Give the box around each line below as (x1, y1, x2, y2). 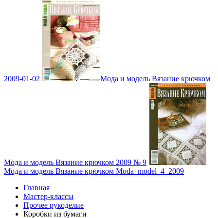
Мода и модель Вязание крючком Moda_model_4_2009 (4, 167, 184, 175)
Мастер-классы (23, 192, 73, 200)
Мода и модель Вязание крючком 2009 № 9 (4, 158, 146, 166)
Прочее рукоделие (23, 201, 84, 209)
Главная (23, 183, 50, 192)
